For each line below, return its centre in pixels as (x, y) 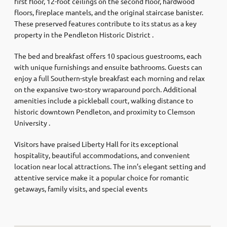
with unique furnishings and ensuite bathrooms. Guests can (108, 67)
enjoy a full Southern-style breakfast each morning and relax (109, 78)
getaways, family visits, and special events (81, 188)
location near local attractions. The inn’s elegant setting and (110, 166)
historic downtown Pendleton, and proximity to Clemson (105, 111)
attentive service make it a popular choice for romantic (102, 177)
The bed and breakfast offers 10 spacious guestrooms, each (108, 55)
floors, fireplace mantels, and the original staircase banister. (109, 12)
